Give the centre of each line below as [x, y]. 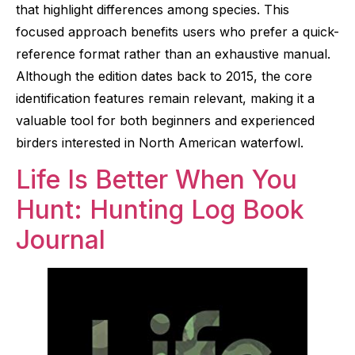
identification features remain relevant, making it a [165, 98]
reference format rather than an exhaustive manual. [173, 53]
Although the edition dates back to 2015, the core [164, 76]
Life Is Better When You [157, 180]
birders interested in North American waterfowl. [160, 142]
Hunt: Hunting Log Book [160, 210]
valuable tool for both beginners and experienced [165, 120]
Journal [61, 240]
